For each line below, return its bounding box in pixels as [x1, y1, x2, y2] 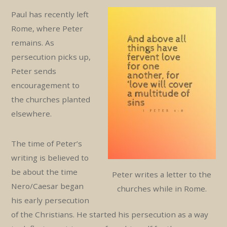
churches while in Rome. [117, 183, 207, 194]
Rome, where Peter [11, 23, 84, 34]
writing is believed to [11, 152, 89, 163]
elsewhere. [11, 108, 52, 119]
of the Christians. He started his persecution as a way [11, 209, 209, 219]
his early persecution [11, 195, 90, 205]
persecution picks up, [11, 52, 91, 62]
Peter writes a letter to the [112, 169, 212, 179]
